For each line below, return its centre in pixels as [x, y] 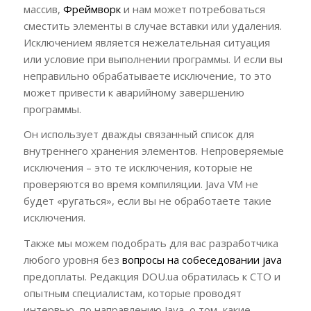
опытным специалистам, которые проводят [132, 293]
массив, [43, 9]
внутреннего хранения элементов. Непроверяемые [153, 151]
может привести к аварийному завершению [134, 92]
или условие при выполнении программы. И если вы [153, 59]
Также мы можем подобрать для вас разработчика [151, 243]
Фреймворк [92, 9]
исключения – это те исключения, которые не [138, 168]
